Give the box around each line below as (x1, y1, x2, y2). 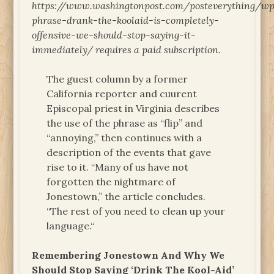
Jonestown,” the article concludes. (46, 190, 206, 202)
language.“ (46, 219, 95, 232)
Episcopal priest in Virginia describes (46, 102, 220, 114)
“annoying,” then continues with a (46, 131, 202, 144)
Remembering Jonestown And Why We (32, 248, 225, 261)
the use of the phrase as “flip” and (46, 116, 203, 129)
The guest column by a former (46, 72, 188, 85)
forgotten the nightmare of (46, 175, 176, 188)
